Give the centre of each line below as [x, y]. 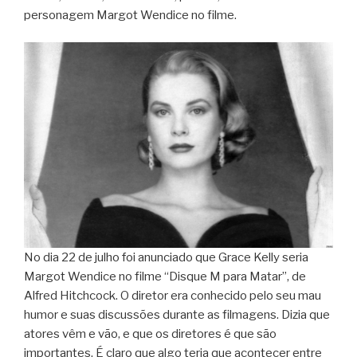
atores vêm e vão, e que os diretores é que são [150, 334]
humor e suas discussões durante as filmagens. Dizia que [177, 315]
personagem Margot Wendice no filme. [130, 15]
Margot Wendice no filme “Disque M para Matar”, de [165, 277]
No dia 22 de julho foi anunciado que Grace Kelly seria [166, 258]
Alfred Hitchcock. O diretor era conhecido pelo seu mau [173, 296]
